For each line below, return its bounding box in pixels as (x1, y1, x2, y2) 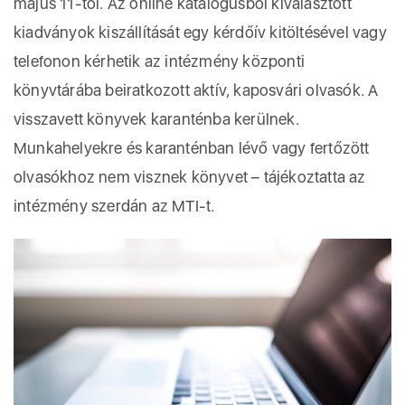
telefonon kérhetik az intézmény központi (14, 52, 306, 71)
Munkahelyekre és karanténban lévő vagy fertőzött (14, 138, 370, 157)
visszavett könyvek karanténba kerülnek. (14, 109, 299, 128)
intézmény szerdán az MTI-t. (14, 196, 215, 215)
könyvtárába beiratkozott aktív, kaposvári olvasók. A (14, 80, 379, 99)
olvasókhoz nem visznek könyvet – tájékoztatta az (14, 167, 366, 186)
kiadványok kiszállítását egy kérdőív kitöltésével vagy (14, 23, 387, 42)
